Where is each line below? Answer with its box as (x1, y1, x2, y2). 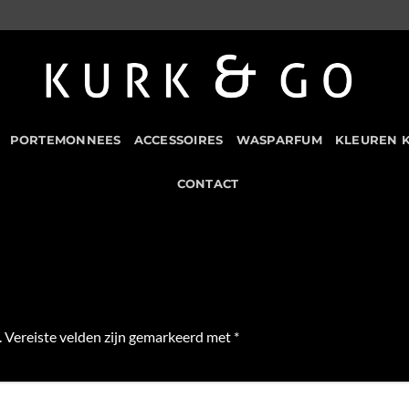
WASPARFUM (236, 133, 322, 147)
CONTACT (176, 177, 239, 191)
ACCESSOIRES (133, 133, 224, 147)
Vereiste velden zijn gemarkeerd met (5, 328, 234, 346)
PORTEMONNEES (9, 133, 121, 147)
